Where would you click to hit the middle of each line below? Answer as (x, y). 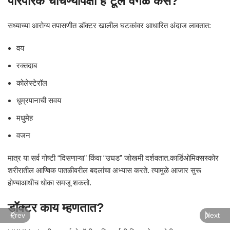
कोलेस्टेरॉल (32, 83)
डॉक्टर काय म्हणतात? (56, 208)
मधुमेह (25, 118)
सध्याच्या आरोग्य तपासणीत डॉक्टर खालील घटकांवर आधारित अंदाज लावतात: (109, 25)
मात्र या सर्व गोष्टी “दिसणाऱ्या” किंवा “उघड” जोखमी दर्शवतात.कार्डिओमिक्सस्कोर (113, 158)
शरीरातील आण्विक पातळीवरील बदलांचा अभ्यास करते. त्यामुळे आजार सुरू (104, 170)
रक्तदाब (27, 65)
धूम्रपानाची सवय (39, 100)
